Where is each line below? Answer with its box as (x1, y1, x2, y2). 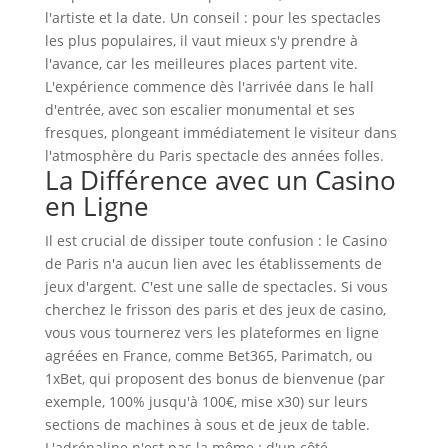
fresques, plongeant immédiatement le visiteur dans (44, 122, 397, 142)
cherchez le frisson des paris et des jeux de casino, (44, 299, 386, 319)
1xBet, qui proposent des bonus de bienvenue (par (44, 368, 385, 388)
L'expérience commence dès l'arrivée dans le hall (44, 76, 374, 96)
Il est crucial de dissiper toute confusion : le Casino (44, 230, 387, 250)
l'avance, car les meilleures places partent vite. (44, 53, 358, 73)
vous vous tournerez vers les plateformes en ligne (44, 322, 379, 342)
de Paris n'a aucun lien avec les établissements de (44, 253, 382, 273)
